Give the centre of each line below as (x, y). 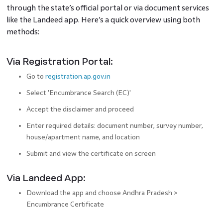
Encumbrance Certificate (65, 205)
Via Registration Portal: (59, 62)
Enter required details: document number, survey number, (114, 126)
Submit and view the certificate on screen (91, 154)
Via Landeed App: (46, 178)
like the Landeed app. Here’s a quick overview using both (103, 20)
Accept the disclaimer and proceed (80, 110)
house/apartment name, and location (83, 137)
